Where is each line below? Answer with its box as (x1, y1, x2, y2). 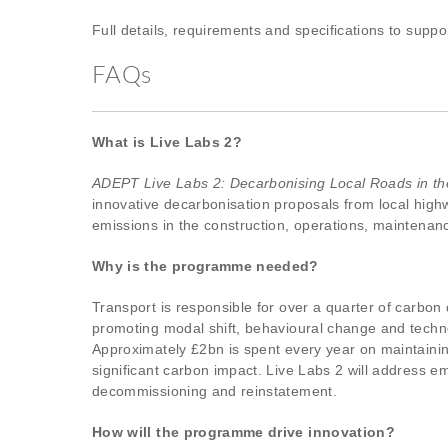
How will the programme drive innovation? (92, 424, 395, 440)
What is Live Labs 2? (92, 134, 242, 150)
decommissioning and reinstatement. (92, 383, 337, 399)
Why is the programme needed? (92, 258, 319, 274)
